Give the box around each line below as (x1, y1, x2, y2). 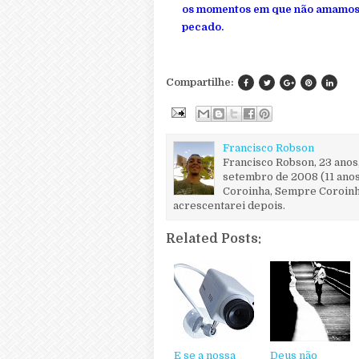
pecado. (182, 21, 224, 33)
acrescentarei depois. (173, 199, 285, 212)
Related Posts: (166, 231, 261, 246)
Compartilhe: (166, 76, 234, 88)
